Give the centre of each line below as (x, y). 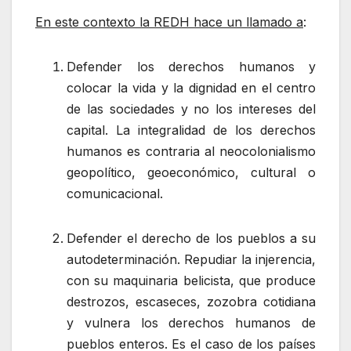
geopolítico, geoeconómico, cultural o (191, 173)
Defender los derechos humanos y (191, 67)
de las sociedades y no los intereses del (191, 109)
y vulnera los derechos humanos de (191, 323)
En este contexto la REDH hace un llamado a (169, 22)
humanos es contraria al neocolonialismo (191, 152)
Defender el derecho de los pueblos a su (191, 239)
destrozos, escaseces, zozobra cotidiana (191, 302)
